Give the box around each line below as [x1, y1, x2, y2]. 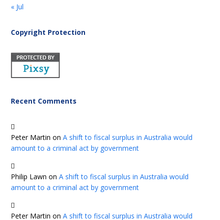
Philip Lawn [11, 172, 47, 182]
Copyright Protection [11, 27, 86, 37]
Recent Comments [11, 96, 77, 106]
